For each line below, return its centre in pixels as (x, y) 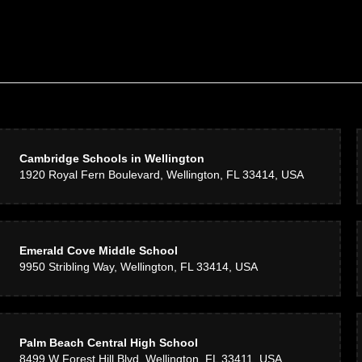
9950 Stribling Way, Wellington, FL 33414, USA (138, 267)
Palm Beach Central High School (108, 343)
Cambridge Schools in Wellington (112, 158)
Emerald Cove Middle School (98, 250)
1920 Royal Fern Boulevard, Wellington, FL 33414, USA (161, 175)
